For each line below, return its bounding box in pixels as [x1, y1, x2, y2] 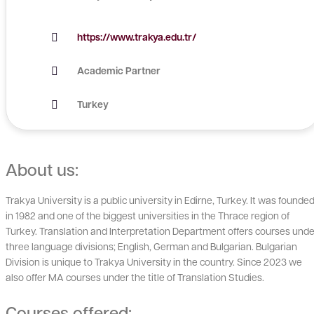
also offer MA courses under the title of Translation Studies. [6, 271, 264, 283]
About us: [6, 158, 78, 181]
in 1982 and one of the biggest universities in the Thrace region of [6, 209, 289, 221]
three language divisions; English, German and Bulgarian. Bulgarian [6, 240, 297, 252]
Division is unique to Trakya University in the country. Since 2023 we [6, 255, 302, 268]
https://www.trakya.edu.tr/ [77, 30, 196, 43]
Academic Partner [77, 64, 161, 77]
